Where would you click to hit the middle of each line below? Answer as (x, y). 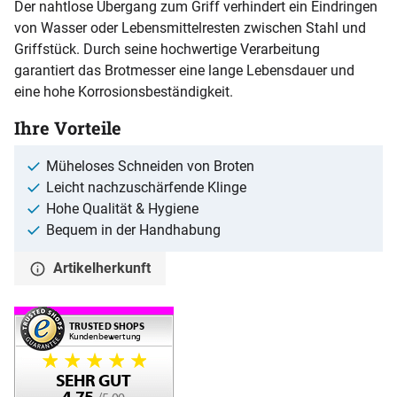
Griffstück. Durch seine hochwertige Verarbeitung (167, 49)
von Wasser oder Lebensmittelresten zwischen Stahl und (190, 27)
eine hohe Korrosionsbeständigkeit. (124, 91)
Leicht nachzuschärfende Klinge (146, 187)
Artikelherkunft (102, 268)
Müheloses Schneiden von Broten (150, 166)
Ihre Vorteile (68, 127)
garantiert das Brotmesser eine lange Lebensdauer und (184, 70)
